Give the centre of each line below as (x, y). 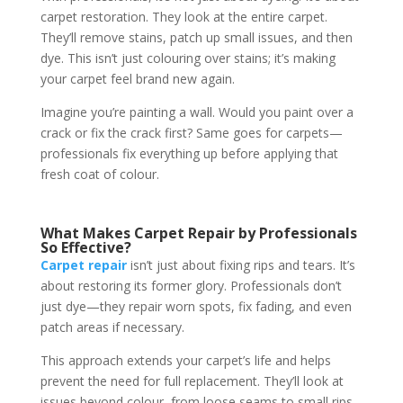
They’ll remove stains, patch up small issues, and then (196, 38)
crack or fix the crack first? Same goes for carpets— (191, 133)
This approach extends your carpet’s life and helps (185, 361)
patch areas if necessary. (112, 327)
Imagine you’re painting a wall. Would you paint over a (197, 112)
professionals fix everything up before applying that (189, 154)
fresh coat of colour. (99, 175)
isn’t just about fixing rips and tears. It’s (241, 265)
